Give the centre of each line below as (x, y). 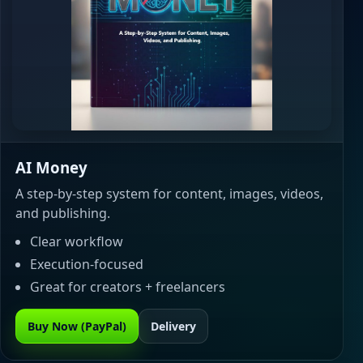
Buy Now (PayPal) (77, 326)
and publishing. (63, 213)
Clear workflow (77, 241)
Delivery (173, 326)
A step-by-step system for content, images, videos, (169, 194)
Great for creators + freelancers (128, 287)
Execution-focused (87, 264)
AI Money (51, 167)
